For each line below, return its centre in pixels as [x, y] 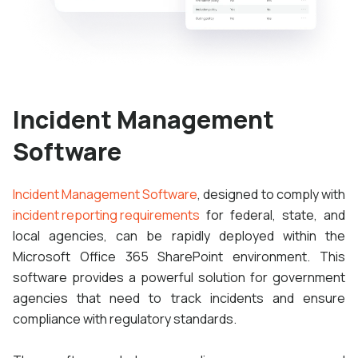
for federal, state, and [272, 215]
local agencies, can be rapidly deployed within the [179, 235]
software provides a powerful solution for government [179, 277]
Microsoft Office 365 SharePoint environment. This [179, 256]
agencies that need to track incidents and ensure [179, 298]
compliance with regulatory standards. [125, 318]
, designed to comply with [271, 194]
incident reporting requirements [106, 215]
